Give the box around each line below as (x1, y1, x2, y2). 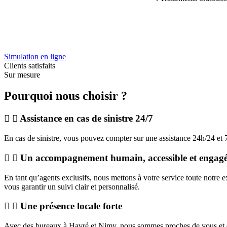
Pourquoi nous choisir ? (4, 89, 127, 103)
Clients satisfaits (4, 61, 55, 70)
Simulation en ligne (4, 52, 66, 61)
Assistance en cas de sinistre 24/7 (20, 113, 153, 124)
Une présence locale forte (20, 201, 122, 212)
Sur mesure (4, 70, 40, 79)
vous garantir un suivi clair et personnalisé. (4, 182, 140, 191)
